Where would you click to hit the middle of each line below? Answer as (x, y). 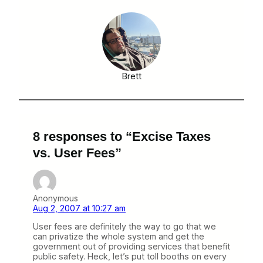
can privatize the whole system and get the (119, 237)
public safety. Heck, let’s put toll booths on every (130, 257)
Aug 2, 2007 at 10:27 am (79, 208)
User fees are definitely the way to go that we (124, 227)
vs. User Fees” (77, 153)
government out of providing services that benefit (131, 247)
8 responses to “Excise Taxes (122, 136)
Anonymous (55, 198)
